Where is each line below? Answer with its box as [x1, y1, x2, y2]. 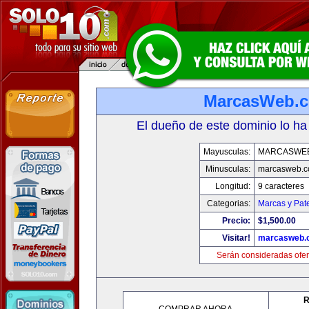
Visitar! [221, 233, 250, 243]
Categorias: [206, 199, 250, 208]
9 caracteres [257, 181, 304, 191]
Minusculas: [205, 164, 250, 174]
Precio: [221, 216, 250, 226]
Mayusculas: [203, 147, 250, 157]
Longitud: [215, 181, 250, 191]
